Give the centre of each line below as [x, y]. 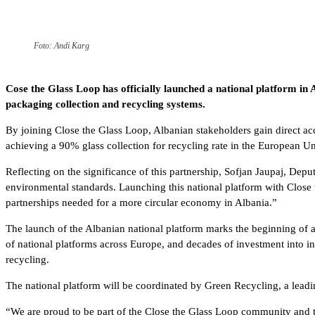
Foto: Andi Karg [62, 45]
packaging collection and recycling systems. [105, 104]
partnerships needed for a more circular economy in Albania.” [141, 202]
